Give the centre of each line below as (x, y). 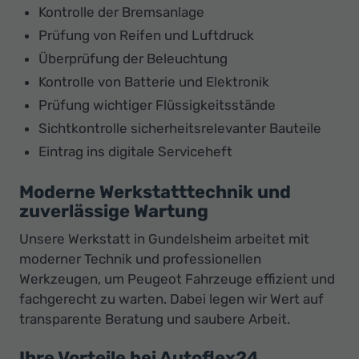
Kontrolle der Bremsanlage (121, 12)
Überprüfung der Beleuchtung (133, 58)
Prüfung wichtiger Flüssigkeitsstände (157, 105)
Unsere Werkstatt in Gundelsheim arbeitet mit (164, 239)
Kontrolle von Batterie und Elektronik (154, 82)
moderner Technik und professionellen (140, 259)
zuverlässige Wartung (114, 211)
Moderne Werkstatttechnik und (155, 192)
